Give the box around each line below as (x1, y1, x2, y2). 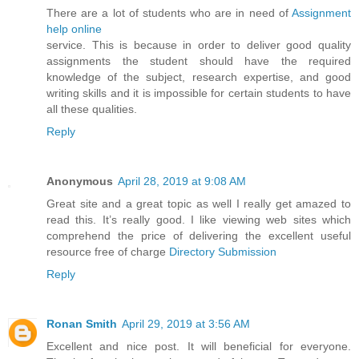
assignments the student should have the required (46, 54, 351, 68)
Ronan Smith (46, 317, 117, 331)
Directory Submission (169, 245, 276, 259)
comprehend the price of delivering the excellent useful (46, 229, 351, 243)
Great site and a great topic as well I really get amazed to (46, 197, 351, 211)
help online (46, 22, 102, 36)
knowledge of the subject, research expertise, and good (46, 71, 351, 84)
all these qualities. (46, 103, 137, 116)
